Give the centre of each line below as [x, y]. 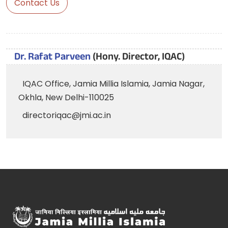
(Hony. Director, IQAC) [139, 58]
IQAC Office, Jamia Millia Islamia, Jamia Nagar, [113, 84]
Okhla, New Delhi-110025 [66, 97]
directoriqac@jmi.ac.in [67, 115]
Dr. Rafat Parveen [53, 58]
